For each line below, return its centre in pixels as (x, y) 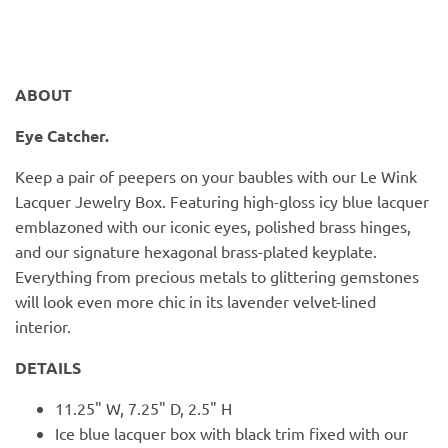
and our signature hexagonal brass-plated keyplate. (196, 250)
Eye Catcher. (62, 135)
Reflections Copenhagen (157, 61)
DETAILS (48, 367)
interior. (43, 325)
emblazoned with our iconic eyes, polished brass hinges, (213, 225)
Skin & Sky (77, 112)
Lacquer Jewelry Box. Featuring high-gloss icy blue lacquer (222, 200)
